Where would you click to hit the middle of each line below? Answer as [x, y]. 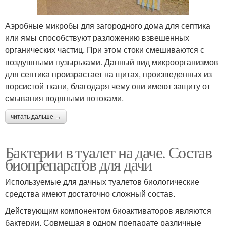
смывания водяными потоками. [64, 98]
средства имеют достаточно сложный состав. [90, 194]
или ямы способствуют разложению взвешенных [97, 38]
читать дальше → [36, 117]
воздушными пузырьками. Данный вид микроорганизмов [112, 62]
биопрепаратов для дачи [78, 164]
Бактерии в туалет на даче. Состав [108, 152]
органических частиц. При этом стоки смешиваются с [105, 50]
